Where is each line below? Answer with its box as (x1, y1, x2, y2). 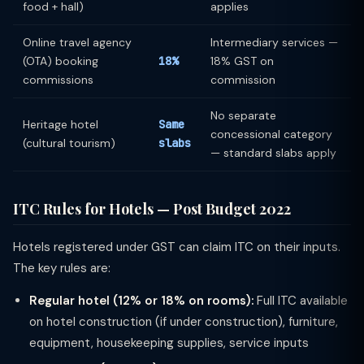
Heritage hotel (23, 117, 98, 132)
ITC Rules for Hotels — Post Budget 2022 (13, 199, 291, 219)
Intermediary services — (210, 35, 338, 50)
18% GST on (210, 54, 274, 68)
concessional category (210, 127, 332, 141)
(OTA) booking (23, 54, 98, 68)
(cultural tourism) (23, 136, 115, 150)
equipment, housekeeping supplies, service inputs (29, 335, 309, 351)
